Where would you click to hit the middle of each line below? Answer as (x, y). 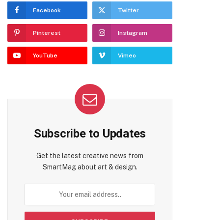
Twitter (128, 10)
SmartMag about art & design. (90, 167)
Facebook (47, 10)
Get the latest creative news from (90, 156)
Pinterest (47, 33)
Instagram (133, 33)
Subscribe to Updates (90, 134)
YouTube (45, 55)
